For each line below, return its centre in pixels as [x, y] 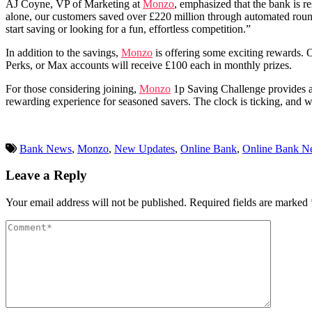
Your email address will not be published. [96, 203]
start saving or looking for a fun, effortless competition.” [128, 29]
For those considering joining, [72, 88]
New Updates [145, 148]
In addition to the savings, [63, 52]
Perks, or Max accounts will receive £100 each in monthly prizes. [149, 65]
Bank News [46, 148]
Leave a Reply [46, 175]
